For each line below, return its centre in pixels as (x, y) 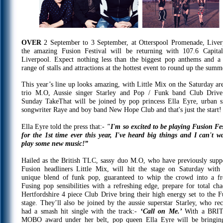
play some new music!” (55, 143)
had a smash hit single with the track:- (81, 211)
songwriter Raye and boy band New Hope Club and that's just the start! (121, 110)
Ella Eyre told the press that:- (64, 126)
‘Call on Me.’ (163, 211)
